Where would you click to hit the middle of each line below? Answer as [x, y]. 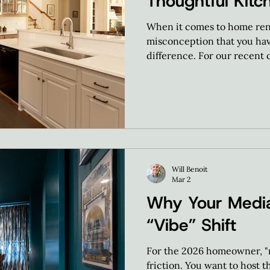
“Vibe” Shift [191, 225]
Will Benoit [190, 169]
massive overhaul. [186, 70]
